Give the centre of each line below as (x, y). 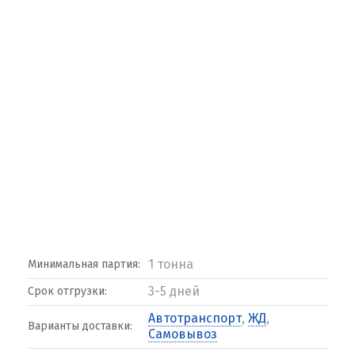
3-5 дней (174, 291)
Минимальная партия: (84, 264)
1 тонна (170, 264)
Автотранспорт (195, 318)
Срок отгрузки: (67, 291)
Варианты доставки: (80, 326)
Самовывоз (182, 334)
